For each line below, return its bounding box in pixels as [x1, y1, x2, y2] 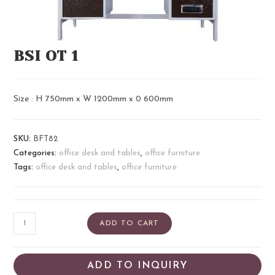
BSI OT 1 [14, 47, 79, 65]
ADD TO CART [99, 220, 160, 228]
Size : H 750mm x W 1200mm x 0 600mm [14, 95, 174, 104]
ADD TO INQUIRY [87, 261, 188, 271]
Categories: [14, 149, 60, 158]
